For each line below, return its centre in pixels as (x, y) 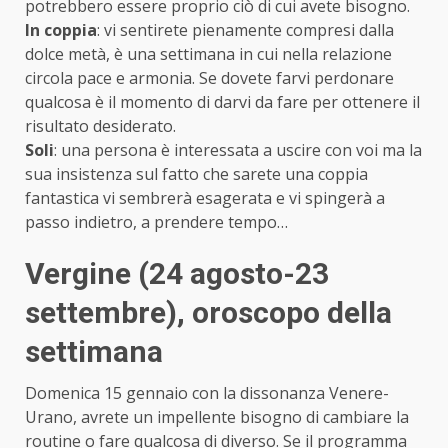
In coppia (61, 29)
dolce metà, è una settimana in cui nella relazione (208, 53)
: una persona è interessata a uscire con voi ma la (238, 149)
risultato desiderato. (100, 125)
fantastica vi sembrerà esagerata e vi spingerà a (205, 197)
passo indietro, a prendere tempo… (158, 221)
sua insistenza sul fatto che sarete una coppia (196, 173)
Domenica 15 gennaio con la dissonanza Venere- (207, 392)
